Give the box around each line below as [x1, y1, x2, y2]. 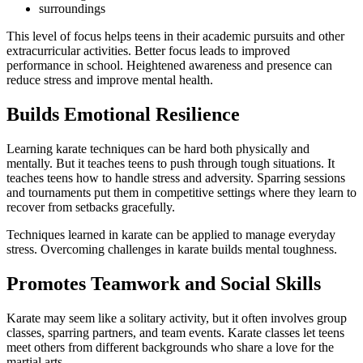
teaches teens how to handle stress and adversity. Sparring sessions [6, 170, 345, 185]
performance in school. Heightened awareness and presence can [6, 58, 332, 73]
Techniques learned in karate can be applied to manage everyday [6, 227, 335, 241]
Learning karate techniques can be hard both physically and [6, 141, 310, 156]
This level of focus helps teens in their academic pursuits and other [6, 29, 344, 44]
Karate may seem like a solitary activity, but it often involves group [6, 310, 347, 325]
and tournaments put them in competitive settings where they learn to [6, 185, 357, 199]
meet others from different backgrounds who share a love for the [6, 340, 334, 354]
